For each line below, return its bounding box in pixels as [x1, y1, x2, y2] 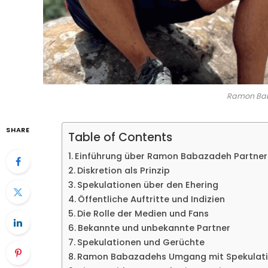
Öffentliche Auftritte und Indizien [77, 193, 225, 206]
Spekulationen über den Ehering [77, 179, 218, 191]
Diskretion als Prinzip [77, 165, 170, 177]
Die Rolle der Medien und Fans [77, 208, 209, 220]
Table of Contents [68, 129, 172, 146]
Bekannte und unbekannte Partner [77, 222, 230, 234]
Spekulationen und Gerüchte [77, 236, 205, 249]
